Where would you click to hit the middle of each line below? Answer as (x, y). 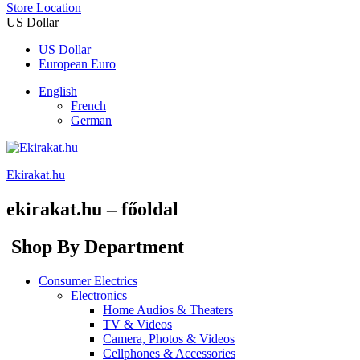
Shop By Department (98, 246)
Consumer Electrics (88, 280)
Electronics (99, 295)
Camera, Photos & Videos (169, 338)
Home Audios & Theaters (168, 309)
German (91, 120)
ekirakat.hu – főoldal (92, 209)
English (58, 91)
